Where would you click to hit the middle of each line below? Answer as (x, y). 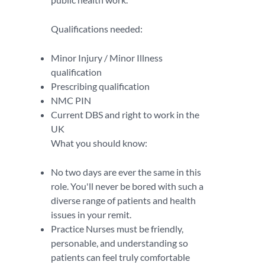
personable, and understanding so (119, 243)
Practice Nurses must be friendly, (117, 229)
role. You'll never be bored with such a (127, 186)
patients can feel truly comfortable (120, 257)
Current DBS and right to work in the (125, 114)
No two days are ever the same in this (126, 172)
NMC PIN (71, 100)
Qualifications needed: (97, 29)
